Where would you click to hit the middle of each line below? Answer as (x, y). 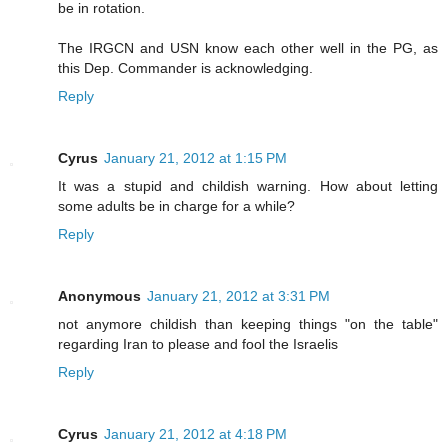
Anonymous (99, 296)
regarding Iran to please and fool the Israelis (198, 344)
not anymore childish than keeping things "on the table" (248, 324)
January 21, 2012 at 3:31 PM (238, 296)
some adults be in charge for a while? (176, 206)
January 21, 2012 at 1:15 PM (195, 158)
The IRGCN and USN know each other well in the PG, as (248, 48)
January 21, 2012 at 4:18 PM (195, 434)
